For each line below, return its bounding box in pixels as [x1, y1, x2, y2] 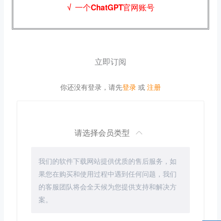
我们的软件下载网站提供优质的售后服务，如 [38, 155, 177, 166]
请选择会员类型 [74, 126, 132, 138]
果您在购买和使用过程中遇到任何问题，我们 [38, 168, 177, 179]
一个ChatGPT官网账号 [74, 2, 154, 13]
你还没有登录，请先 [60, 81, 122, 92]
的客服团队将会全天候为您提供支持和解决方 [38, 181, 177, 191]
